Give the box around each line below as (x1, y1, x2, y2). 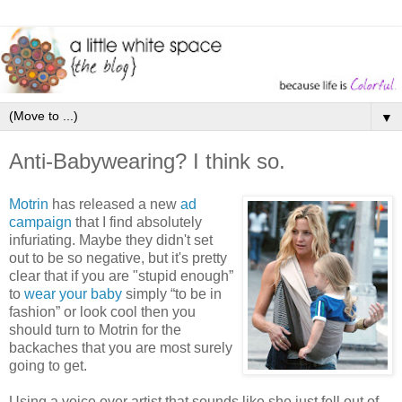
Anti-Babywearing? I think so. (9, 148, 285, 173)
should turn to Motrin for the (9, 321, 181, 337)
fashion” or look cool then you (9, 303, 196, 319)
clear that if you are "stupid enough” (9, 267, 233, 284)
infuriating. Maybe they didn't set (9, 232, 213, 248)
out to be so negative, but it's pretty (9, 249, 227, 266)
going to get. (9, 357, 87, 373)
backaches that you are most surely (9, 339, 232, 355)
